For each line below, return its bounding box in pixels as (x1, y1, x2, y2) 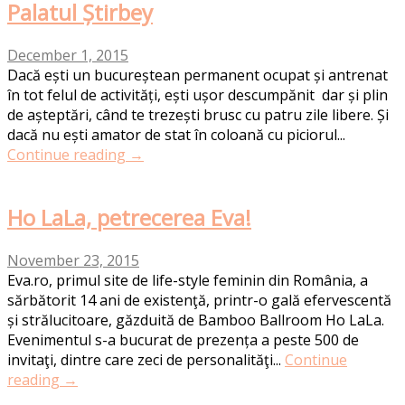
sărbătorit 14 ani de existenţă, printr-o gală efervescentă (7, 290, 391, 311)
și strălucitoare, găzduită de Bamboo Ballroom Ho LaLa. (7, 310, 384, 331)
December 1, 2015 (7, 45, 128, 66)
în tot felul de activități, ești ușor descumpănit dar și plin (7, 85, 388, 106)
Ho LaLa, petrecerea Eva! (7, 202, 251, 233)
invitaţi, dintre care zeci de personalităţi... (7, 350, 285, 371)
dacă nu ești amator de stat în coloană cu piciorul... (7, 125, 345, 146)
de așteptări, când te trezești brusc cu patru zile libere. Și (7, 105, 389, 126)
